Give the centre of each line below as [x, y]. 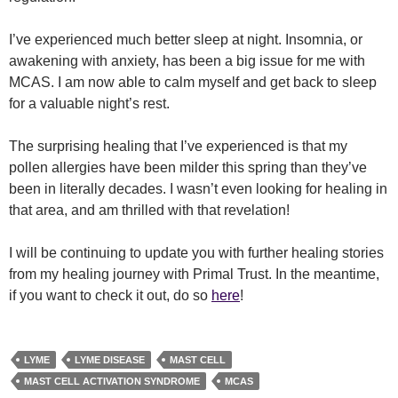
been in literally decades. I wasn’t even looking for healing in [198, 189]
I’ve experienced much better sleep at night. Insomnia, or [186, 40]
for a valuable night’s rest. [89, 103]
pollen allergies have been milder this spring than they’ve [188, 167]
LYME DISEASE [110, 360]
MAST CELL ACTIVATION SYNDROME [112, 381]
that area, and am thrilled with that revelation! [149, 210]
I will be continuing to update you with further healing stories [196, 253]
